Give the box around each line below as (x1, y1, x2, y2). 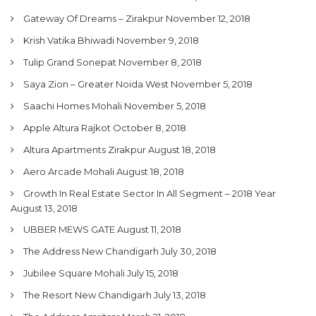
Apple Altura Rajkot (23, 121, 111, 133)
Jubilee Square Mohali (23, 267, 125, 279)
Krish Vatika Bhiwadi (23, 34, 114, 46)
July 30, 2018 (161, 245, 217, 257)
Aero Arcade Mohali (23, 165, 114, 177)
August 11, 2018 (117, 223, 181, 235)
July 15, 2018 (127, 267, 178, 279)
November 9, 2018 (116, 34, 199, 46)
